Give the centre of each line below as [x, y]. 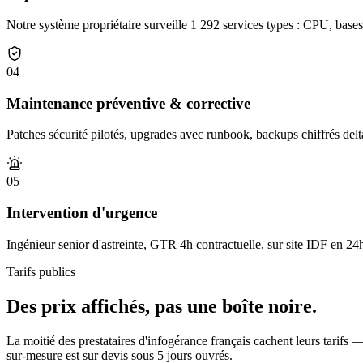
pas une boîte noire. [236, 306]
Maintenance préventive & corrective [128, 103]
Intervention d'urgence [82, 213]
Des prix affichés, [78, 306]
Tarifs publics [41, 271]
